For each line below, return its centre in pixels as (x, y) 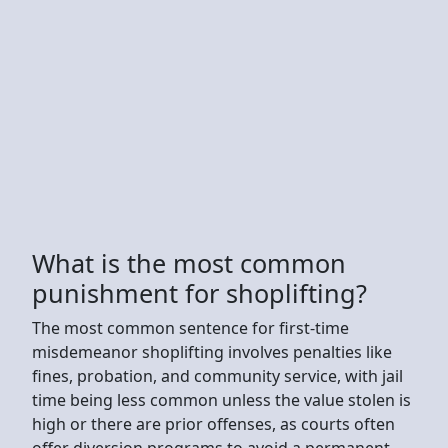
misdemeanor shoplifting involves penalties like (212, 351)
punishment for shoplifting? (199, 292)
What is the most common (189, 262)
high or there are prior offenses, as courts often (213, 423)
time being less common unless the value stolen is (221, 399)
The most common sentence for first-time (190, 327)
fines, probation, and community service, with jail (217, 375)
